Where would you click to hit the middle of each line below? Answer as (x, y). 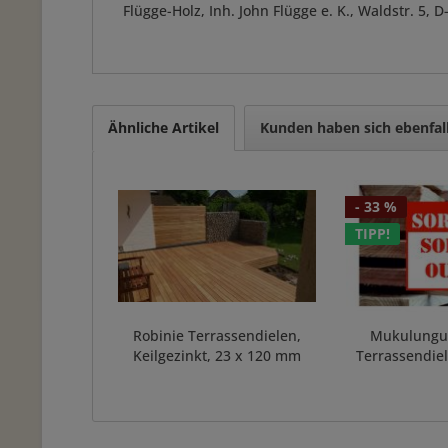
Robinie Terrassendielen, (216, 335)
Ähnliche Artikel (163, 127)
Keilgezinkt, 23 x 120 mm (216, 355)
